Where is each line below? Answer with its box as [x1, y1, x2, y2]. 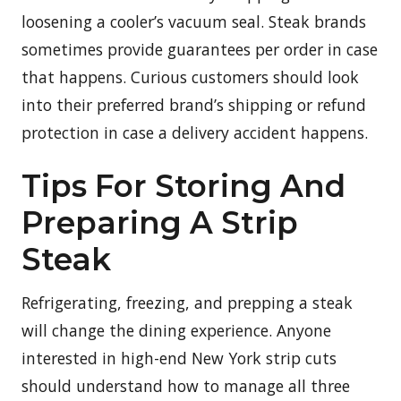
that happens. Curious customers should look [21, 66, 359, 89]
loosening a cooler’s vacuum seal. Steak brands [21, 11, 366, 33]
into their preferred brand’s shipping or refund [21, 94, 366, 116]
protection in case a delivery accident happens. [21, 122, 368, 144]
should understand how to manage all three [21, 375, 350, 397]
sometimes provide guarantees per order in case [21, 38, 378, 61]
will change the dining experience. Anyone [21, 320, 331, 342]
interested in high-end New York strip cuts [21, 347, 337, 370]
